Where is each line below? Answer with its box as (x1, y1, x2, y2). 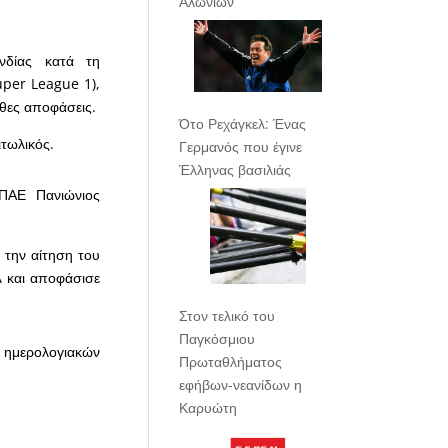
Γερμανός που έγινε (179, 136, 303, 156)
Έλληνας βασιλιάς (179, 159, 292, 179)
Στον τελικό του (179, 305, 276, 325)
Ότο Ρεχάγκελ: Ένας (179, 113, 307, 133)
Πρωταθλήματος (179, 351, 283, 371)
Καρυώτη (179, 397, 238, 417)
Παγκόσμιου (179, 328, 256, 348)
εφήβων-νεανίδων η (179, 374, 303, 394)
